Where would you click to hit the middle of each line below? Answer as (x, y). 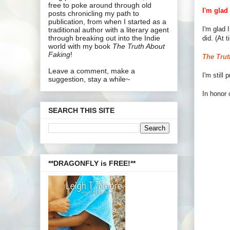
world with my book (80, 46)
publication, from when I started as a (107, 21)
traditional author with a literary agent (109, 30)
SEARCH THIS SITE (81, 111)
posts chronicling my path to (94, 13)
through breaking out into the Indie (104, 38)
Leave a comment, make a (92, 71)
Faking (59, 54)
